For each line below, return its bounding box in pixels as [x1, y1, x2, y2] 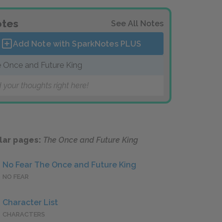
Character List [2, 198, 58, 208]
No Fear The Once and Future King [2, 160, 136, 170]
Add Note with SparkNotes [12, 39, 120, 49]
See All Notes [111, 19, 164, 28]
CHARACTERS [2, 211, 45, 219]
